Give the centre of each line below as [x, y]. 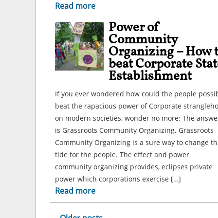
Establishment [150, 76]
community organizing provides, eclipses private [134, 167]
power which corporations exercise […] [118, 179]
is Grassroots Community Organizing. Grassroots [134, 130]
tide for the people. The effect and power [122, 154]
